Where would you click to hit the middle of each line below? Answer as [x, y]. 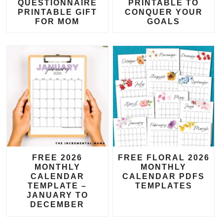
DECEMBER [57, 205]
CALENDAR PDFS [164, 177]
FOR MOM [57, 21]
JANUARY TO [57, 195]
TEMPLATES [164, 186]
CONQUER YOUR [164, 12]
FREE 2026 [57, 158]
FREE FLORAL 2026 [164, 158]
